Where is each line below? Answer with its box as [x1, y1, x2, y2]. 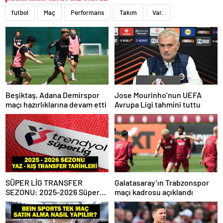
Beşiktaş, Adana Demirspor [5, 90, 100, 100]
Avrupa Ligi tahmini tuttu [114, 100, 201, 110]
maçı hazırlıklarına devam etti [5, 100, 107, 110]
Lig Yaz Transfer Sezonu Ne [5, 196, 99, 206]
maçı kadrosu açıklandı [114, 187, 193, 197]
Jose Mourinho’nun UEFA [114, 90, 202, 100]
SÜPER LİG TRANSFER [5, 177, 83, 187]
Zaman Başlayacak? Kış [5, 206, 86, 216]
